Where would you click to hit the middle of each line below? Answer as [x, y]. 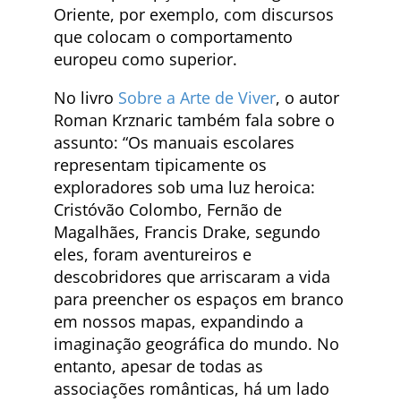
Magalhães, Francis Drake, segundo [187, 231]
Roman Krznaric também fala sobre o [194, 119]
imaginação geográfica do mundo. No [196, 343]
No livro [86, 97]
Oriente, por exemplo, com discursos [194, 14]
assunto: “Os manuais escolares [174, 142]
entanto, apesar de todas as [158, 366]
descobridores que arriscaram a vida [192, 276]
